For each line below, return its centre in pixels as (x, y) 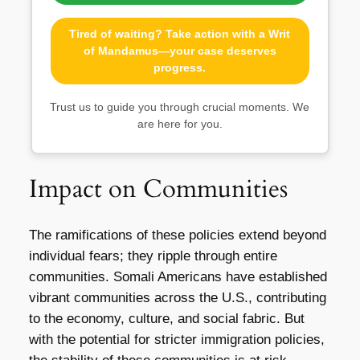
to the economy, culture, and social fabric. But (166, 319)
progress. (180, 67)
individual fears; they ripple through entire (153, 256)
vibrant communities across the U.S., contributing (177, 298)
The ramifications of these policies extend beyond (177, 235)
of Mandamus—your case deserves (180, 50)
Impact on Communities (158, 189)
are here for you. (180, 123)
